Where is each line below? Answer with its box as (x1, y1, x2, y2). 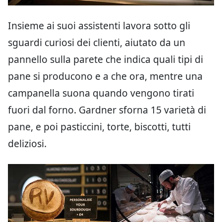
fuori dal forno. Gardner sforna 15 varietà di (8, 103, 206, 117)
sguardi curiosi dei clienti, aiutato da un (8, 36, 185, 50)
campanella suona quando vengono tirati (8, 86, 194, 100)
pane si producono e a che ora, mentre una (8, 69, 203, 83)
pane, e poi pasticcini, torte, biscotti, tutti (8, 120, 191, 134)
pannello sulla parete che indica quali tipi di (8, 53, 203, 66)
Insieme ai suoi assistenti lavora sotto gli (8, 19, 190, 33)
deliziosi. (8, 137, 47, 151)
